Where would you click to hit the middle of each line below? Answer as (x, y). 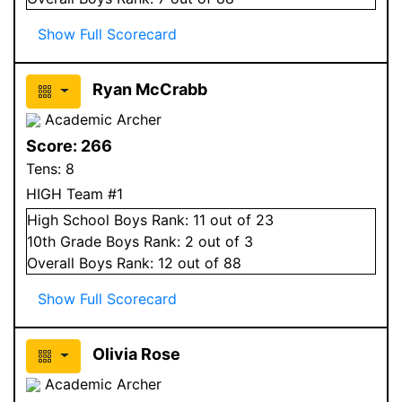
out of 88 (207, 262)
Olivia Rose (136, 354)
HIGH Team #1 (74, 193)
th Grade (74, 241)
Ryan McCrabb (149, 89)
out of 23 (240, 219)
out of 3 (223, 241)
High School (68, 219)
